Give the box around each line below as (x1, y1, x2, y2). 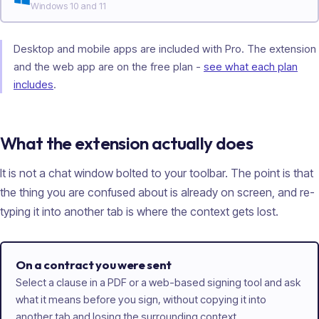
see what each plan (204, 60, 298, 74)
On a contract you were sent (16, 257, 172, 273)
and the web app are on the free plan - (14, 60, 201, 74)
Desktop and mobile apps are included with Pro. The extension (14, 42, 316, 56)
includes (14, 78, 53, 92)
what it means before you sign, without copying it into (16, 293, 266, 307)
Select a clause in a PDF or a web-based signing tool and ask (16, 276, 300, 290)
